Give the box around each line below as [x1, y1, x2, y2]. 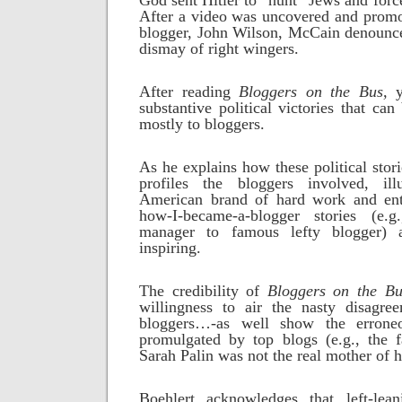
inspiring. [139, 239, 201, 257]
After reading [139, 83, 239, 100]
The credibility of [139, 282, 267, 300]
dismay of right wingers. [139, 39, 299, 57]
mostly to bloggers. [139, 115, 265, 133]
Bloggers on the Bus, [239, 83, 388, 100]
